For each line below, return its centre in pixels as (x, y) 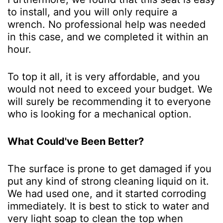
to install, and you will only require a (92, 12)
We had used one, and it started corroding (107, 194)
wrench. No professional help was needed (107, 25)
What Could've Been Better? (76, 142)
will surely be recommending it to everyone (109, 102)
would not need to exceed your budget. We (110, 89)
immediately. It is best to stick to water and (108, 206)
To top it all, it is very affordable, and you (104, 77)
